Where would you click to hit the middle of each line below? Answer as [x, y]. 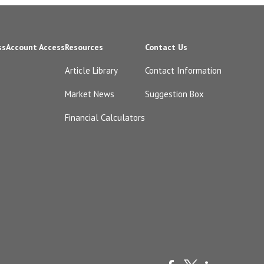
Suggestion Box [174, 94]
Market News [90, 94]
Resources [84, 47]
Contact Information [183, 71]
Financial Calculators [105, 118]
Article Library [91, 71]
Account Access [35, 47]
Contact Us [166, 47]
